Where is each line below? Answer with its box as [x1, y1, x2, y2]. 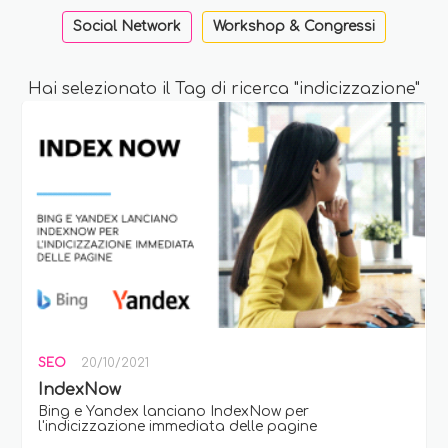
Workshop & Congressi [213, 19, 375, 34]
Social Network [73, 19, 181, 34]
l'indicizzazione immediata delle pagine [38, 418, 318, 434]
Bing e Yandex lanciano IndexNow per [38, 403, 310, 419]
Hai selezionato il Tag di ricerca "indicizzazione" [28, 80, 420, 98]
